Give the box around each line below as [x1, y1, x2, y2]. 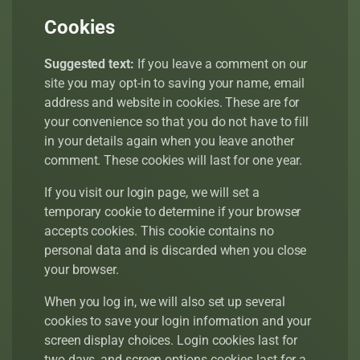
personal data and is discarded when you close [44, 243, 307, 258]
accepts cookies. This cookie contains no [44, 223, 274, 239]
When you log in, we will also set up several [44, 294, 285, 309]
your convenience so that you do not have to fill [44, 114, 309, 129]
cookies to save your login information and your [44, 313, 312, 329]
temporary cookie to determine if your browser [44, 204, 301, 219]
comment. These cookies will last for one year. [44, 153, 303, 168]
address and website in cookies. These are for [44, 95, 300, 110]
